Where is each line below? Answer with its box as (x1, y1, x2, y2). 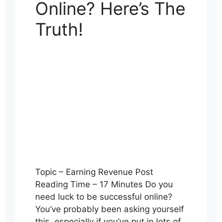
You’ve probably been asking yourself (35, 204, 184, 215)
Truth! (35, 18, 83, 40)
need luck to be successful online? (35, 192, 172, 202)
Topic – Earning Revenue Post (35, 167, 153, 177)
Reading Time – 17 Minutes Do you (35, 179, 173, 190)
